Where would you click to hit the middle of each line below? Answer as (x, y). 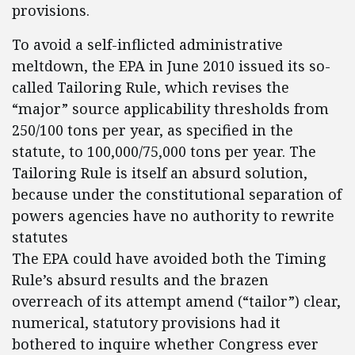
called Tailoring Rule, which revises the (151, 87)
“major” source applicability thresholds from (170, 109)
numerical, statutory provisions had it (146, 323)
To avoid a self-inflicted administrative (147, 44)
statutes (40, 237)
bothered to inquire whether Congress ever (165, 344)
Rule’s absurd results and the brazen (140, 280)
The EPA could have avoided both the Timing (169, 258)
